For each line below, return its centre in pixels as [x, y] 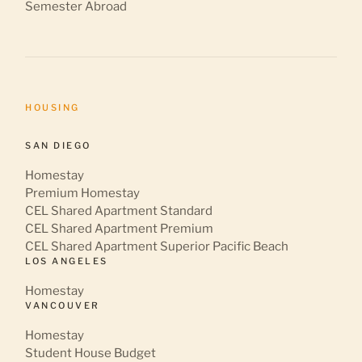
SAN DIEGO [58, 145]
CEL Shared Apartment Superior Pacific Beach [157, 246]
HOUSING [53, 107]
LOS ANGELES [67, 261]
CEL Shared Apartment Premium [120, 228]
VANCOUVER [63, 305]
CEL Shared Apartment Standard [119, 210]
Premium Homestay [83, 193]
